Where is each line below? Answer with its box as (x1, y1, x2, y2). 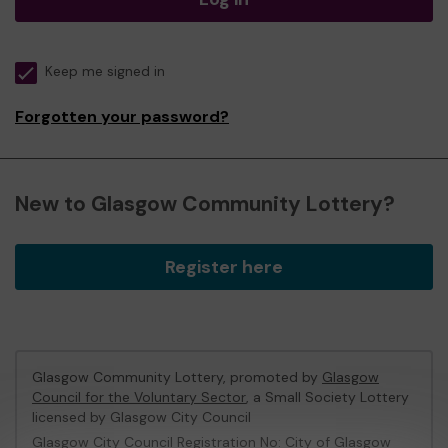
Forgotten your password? (15, 106, 229, 127)
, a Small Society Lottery (246, 388, 409, 406)
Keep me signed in (45, 63, 165, 80)
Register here (165, 255, 283, 279)
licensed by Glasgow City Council (32, 408, 251, 426)
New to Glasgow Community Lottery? (15, 190, 395, 218)
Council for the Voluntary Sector (32, 388, 246, 406)
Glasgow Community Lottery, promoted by (32, 368, 322, 386)
